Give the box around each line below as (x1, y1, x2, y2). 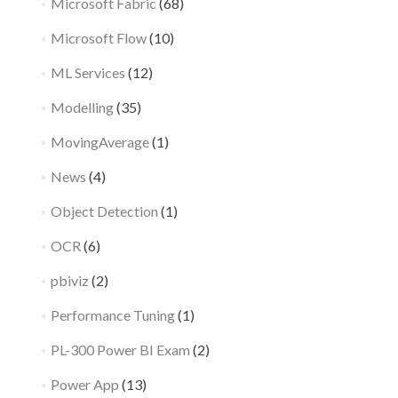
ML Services (50, 64, 125, 82)
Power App (50, 376, 119, 394)
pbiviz (50, 272, 89, 290)
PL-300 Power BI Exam (50, 341, 190, 359)
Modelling (50, 99, 114, 116)
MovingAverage (50, 133, 149, 151)
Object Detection (50, 203, 158, 220)
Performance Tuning (50, 306, 175, 324)
